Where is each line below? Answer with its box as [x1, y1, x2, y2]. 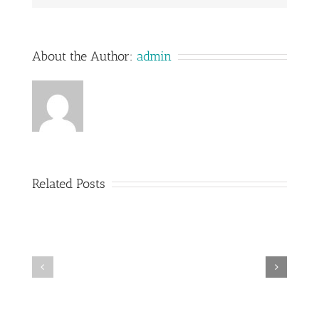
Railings [88, 275, 120, 288]
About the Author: [31, 48, 137, 64]
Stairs [231, 275, 255, 288]
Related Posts [31, 175, 105, 192]
